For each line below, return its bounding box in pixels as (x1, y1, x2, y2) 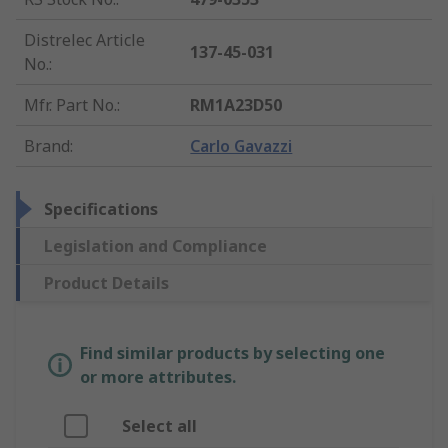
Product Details (44, 272, 169, 295)
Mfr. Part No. (24, 94, 117, 117)
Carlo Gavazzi (190, 135, 293, 158)
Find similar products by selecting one (80, 342, 385, 365)
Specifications (44, 198, 158, 221)
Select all (122, 415, 197, 438)
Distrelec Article (24, 29, 145, 52)
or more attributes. (80, 366, 236, 389)
